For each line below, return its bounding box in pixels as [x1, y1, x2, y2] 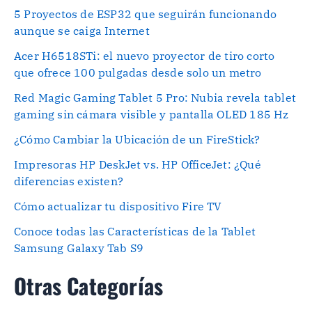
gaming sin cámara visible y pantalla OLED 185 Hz [14, 107, 289, 122]
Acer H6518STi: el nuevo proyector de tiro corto [14, 49, 275, 63]
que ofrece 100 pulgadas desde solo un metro [14, 65, 262, 80]
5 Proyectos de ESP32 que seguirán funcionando [14, 7, 277, 22]
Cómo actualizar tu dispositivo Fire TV [14, 199, 222, 214]
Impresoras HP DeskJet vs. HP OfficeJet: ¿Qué [14, 157, 261, 172]
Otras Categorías [14, 270, 164, 302]
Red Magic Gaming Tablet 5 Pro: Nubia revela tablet [14, 91, 297, 105]
